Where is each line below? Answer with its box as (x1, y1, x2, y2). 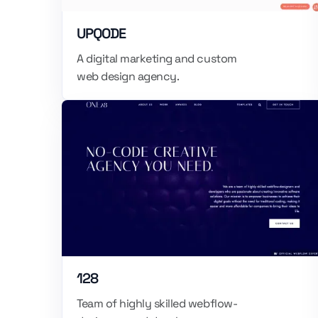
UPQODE (77, 24, 126, 43)
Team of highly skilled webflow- (77, 296, 238, 311)
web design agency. (77, 69, 180, 84)
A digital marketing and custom (77, 51, 237, 66)
